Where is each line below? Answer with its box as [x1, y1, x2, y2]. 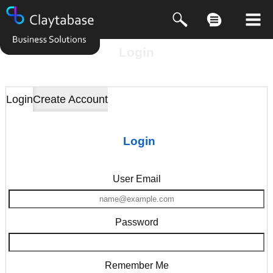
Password [115, 217, 158, 228]
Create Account [32, 92, 108, 105]
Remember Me [104, 260, 169, 271]
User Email [112, 174, 161, 185]
